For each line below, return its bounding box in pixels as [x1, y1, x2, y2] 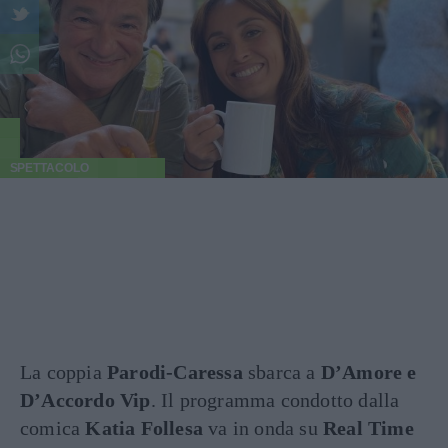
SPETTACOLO [9, 161, 89, 175]
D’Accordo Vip [20, 389, 151, 411]
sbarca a [242, 361, 321, 383]
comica [20, 417, 86, 439]
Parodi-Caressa [107, 361, 243, 383]
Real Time [323, 417, 414, 439]
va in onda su [203, 417, 324, 439]
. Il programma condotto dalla [150, 389, 400, 411]
